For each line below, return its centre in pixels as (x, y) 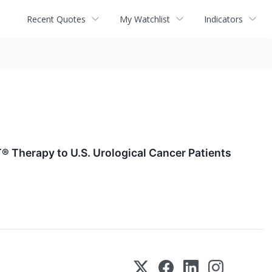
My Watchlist (145, 19)
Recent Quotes (56, 19)
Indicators (223, 19)
